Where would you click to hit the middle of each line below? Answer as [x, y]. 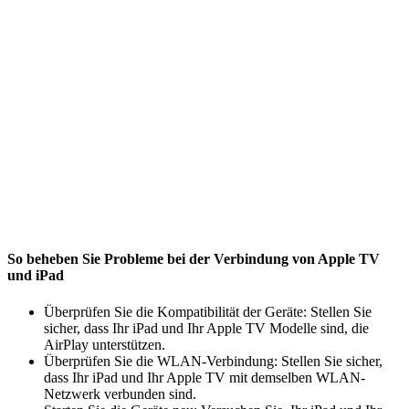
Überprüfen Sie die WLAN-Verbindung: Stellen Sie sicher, [213, 361]
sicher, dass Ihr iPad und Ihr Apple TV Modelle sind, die [206, 328]
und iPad [36, 276]
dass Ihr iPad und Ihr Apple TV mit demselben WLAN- [204, 377]
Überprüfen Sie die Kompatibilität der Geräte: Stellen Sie [208, 311]
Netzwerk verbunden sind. [120, 393]
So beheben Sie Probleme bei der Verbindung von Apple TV [194, 259]
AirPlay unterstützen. [105, 344]
